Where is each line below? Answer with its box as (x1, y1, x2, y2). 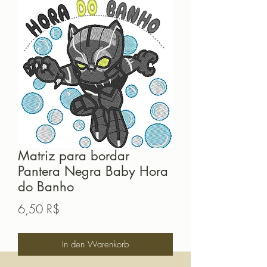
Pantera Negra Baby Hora (18, 163, 168, 180)
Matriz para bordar (18, 147, 129, 164)
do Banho (18, 178, 74, 195)
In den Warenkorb (62, 238, 129, 251)
